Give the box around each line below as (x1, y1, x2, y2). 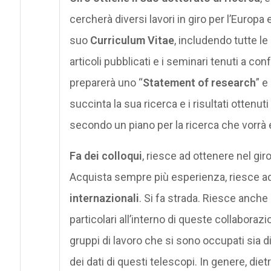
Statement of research (142, 76, 256, 89)
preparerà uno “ (69, 76, 143, 89)
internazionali (69, 191, 139, 204)
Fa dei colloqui (69, 149, 142, 162)
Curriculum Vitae (90, 33, 174, 47)
